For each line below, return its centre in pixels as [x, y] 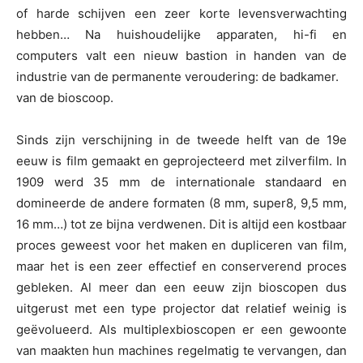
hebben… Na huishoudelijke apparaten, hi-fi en [181, 35]
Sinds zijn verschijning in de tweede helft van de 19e [181, 140]
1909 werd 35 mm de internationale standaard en [181, 182]
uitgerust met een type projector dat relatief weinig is [181, 309]
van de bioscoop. [65, 98]
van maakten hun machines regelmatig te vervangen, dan [181, 351]
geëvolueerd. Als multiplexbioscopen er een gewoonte [181, 330]
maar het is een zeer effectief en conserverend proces [181, 267]
